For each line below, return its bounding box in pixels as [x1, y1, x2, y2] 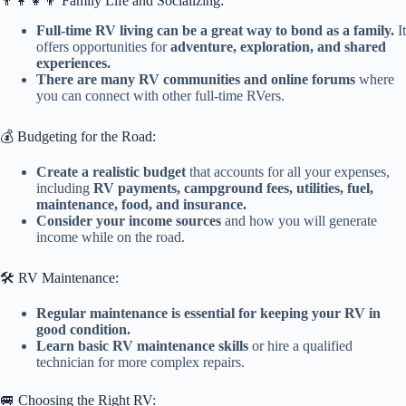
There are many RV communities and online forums [36, 72, 355, 88]
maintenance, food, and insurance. [36, 196, 246, 212]
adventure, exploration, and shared [170, 39, 386, 55]
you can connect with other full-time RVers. [36, 88, 285, 104]
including [36, 179, 93, 196]
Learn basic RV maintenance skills [36, 337, 248, 353]
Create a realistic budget [36, 163, 186, 179]
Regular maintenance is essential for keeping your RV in [36, 304, 381, 321]
